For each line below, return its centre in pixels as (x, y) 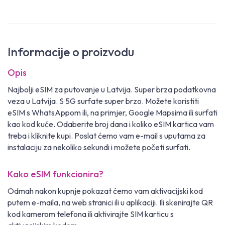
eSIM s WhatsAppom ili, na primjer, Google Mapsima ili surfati (113, 113)
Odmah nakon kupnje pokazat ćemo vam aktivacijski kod (105, 191)
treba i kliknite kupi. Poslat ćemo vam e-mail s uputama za (106, 136)
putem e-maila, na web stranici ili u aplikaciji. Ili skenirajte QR (110, 203)
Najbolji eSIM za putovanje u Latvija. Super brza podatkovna (112, 90)
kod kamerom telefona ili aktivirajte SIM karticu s (91, 214)
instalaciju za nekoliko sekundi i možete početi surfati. (99, 147)
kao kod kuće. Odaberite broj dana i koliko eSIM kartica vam (111, 124)
